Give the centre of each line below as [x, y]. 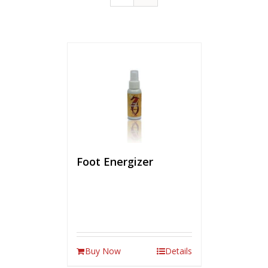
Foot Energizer [115, 162]
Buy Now [103, 251]
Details [178, 251]
